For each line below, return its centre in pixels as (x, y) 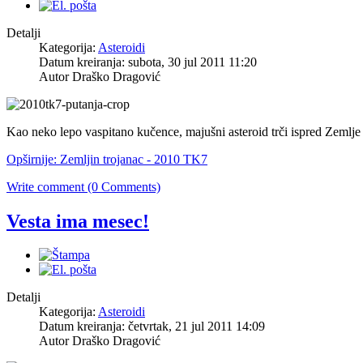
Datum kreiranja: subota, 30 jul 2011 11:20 (148, 62)
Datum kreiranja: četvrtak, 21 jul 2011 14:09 (152, 327)
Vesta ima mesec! (78, 221)
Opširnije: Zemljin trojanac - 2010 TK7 (107, 159)
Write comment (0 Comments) (83, 186)
